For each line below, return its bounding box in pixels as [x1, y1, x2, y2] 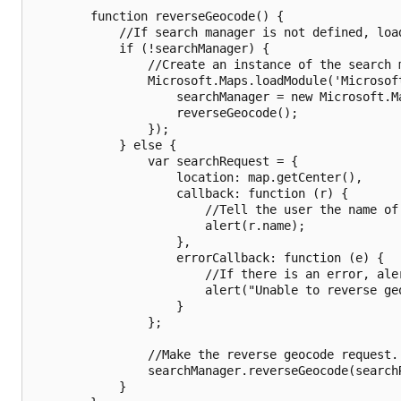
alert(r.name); [33, 218, 305, 233]
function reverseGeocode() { [33, 9, 284, 23]
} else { [33, 138, 176, 152]
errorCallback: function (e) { [33, 251, 384, 265]
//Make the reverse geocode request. [33, 347, 398, 362]
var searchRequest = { [33, 154, 298, 168]
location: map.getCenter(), [33, 170, 363, 184]
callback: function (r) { [33, 186, 348, 200]
